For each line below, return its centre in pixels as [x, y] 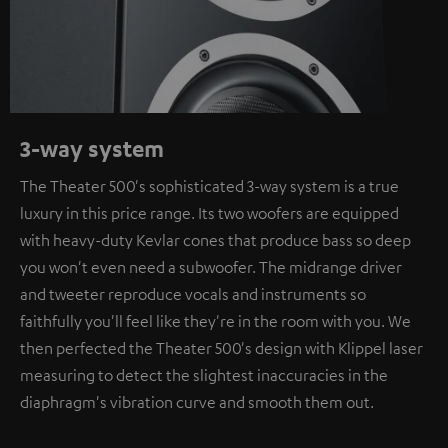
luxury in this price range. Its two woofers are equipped [209, 213]
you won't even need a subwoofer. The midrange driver [211, 267]
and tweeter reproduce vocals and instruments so [193, 294]
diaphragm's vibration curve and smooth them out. [197, 402]
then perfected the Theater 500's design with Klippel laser [221, 348]
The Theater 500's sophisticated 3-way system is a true [209, 186]
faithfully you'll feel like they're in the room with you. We [215, 321]
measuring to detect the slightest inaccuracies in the [204, 375]
